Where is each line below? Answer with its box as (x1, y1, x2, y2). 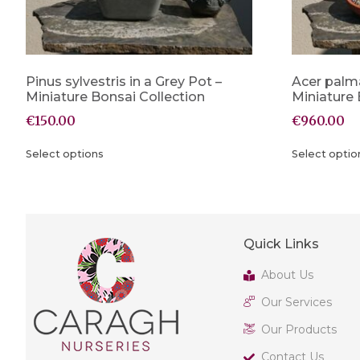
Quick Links (243, 236, 319, 252)
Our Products (261, 322, 337, 337)
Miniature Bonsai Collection (26, 88, 205, 104)
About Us (261, 268, 314, 283)
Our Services (261, 295, 333, 310)
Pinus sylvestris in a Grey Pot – (26, 73, 222, 89)
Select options (26, 148, 104, 161)
